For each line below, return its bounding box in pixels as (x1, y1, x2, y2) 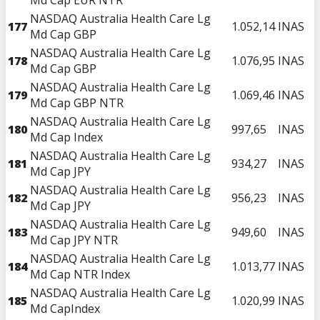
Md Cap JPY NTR (30, 231, 118, 248)
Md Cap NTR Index (30, 266, 130, 282)
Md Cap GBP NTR (30, 94, 124, 111)
